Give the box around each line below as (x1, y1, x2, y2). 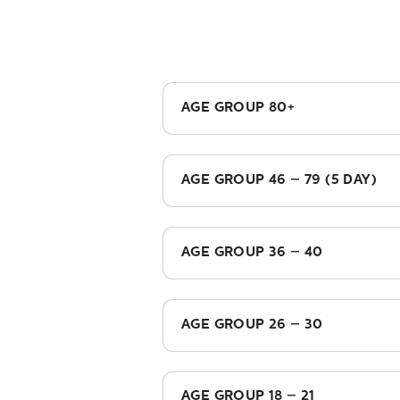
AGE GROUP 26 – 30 (181, 317, 323, 332)
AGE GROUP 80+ (181, 100, 296, 115)
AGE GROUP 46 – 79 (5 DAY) (181, 172, 378, 187)
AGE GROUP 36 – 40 (181, 245, 323, 260)
